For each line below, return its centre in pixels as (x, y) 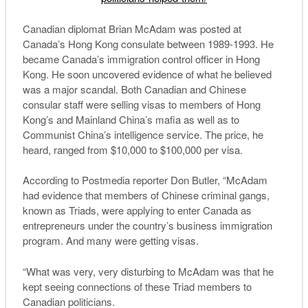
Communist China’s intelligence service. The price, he (143, 134)
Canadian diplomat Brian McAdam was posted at (132, 28)
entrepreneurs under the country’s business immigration (147, 225)
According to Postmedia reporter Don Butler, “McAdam (145, 180)
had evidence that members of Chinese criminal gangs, (146, 195)
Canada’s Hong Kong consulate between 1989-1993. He (148, 43)
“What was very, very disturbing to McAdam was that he (148, 271)
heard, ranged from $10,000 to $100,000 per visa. (132, 149)
